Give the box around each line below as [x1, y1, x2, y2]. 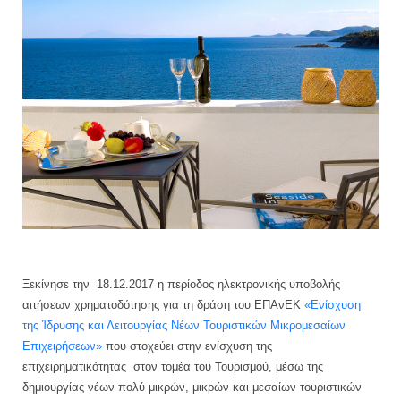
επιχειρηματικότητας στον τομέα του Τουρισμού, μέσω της [22, 360, 323, 374]
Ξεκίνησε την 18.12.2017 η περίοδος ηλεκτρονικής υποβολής [22, 277, 340, 292]
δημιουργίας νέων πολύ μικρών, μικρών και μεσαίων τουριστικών [22, 380, 362, 395]
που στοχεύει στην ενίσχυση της [102, 339, 272, 354]
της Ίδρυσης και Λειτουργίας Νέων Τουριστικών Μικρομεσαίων [22, 319, 346, 333]
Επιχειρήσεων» [22, 339, 102, 354]
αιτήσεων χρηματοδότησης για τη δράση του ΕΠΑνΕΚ [22, 298, 304, 312]
